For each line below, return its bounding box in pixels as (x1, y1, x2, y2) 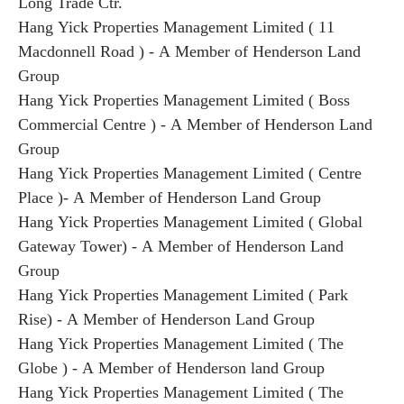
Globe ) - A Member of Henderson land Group (18, 359, 325, 377)
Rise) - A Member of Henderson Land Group (18, 310, 315, 328)
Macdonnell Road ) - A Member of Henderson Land (18, 42, 361, 60)
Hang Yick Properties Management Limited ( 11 (18, 18, 335, 36)
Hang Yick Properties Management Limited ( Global (18, 213, 363, 231)
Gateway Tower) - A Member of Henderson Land (18, 237, 344, 255)
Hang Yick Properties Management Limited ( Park (18, 286, 348, 304)
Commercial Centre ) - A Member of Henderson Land (18, 115, 372, 133)
